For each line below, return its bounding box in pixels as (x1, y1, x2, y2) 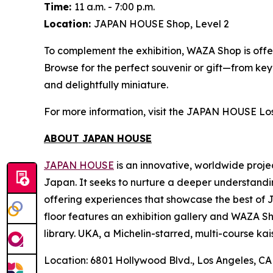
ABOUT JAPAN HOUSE (44, 132, 152, 144)
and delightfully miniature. (44, 78, 168, 91)
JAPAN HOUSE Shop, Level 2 (94, 17, 229, 30)
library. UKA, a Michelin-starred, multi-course (44, 227, 257, 239)
